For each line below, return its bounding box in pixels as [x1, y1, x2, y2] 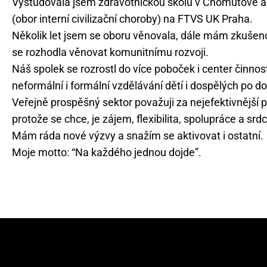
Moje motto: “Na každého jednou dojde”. [12, 146, 201, 159]
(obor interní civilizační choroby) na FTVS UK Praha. [12, 13, 253, 25]
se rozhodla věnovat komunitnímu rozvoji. [12, 46, 209, 58]
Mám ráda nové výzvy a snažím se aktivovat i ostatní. [12, 129, 263, 142]
